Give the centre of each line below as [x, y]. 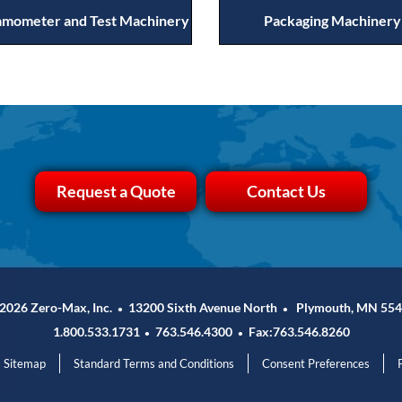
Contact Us [286, 191]
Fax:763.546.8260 [296, 332]
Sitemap [24, 363]
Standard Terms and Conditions [153, 363]
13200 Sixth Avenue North [202, 307]
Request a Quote [116, 191]
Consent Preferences [315, 363]
